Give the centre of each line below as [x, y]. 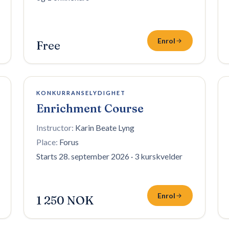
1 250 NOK [65, 200]
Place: [47, 142]
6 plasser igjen [57, 90]
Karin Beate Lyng [105, 128]
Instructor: [55, 128]
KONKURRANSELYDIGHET [81, 93]
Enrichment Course [90, 108]
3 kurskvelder [158, 156]
